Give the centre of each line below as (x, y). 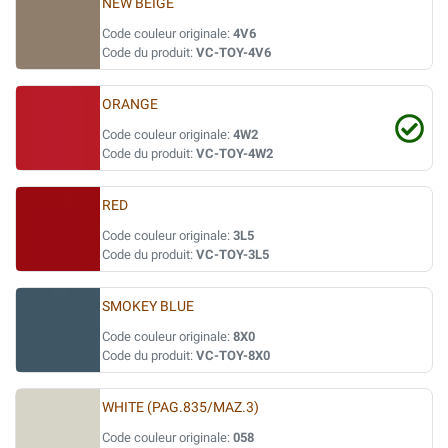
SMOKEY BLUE (148, 306)
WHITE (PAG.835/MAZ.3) (180, 407)
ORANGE (130, 104)
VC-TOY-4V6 (233, 52)
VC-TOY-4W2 (234, 153)
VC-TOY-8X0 (233, 355)
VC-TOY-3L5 (232, 254)
